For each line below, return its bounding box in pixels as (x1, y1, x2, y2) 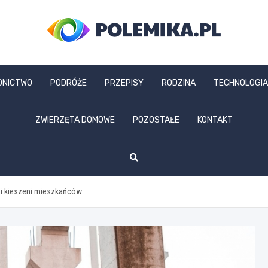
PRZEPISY (105, 78, 144, 88)
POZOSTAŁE (133, 115, 179, 125)
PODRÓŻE (50, 78, 87, 88)
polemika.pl (47, 47, 156, 70)
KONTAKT (197, 115, 233, 125)
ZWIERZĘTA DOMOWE (35, 115, 115, 125)
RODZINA (162, 78, 196, 88)
